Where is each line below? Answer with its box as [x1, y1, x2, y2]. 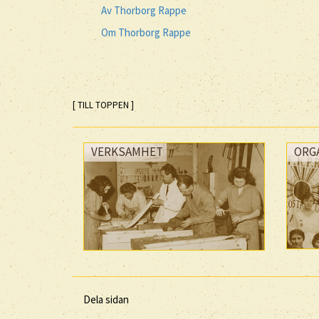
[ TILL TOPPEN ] [73, 98, 134, 111]
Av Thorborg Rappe [101, 3, 187, 17]
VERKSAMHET [91, 143, 163, 159]
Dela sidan [83, 292, 129, 306]
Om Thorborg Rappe [101, 26, 191, 39]
